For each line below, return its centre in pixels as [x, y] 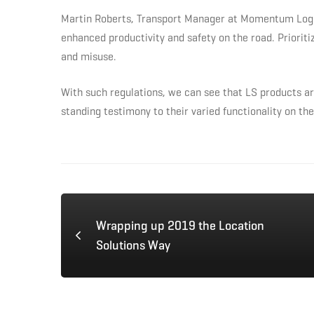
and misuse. [89, 57]
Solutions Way [133, 246]
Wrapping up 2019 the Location [180, 226]
